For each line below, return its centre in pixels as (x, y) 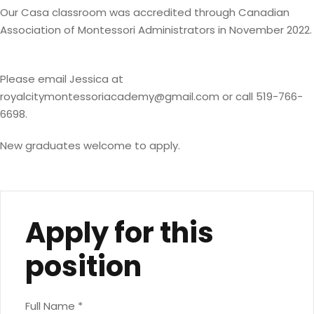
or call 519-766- (261, 96)
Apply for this (120, 233)
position (83, 266)
